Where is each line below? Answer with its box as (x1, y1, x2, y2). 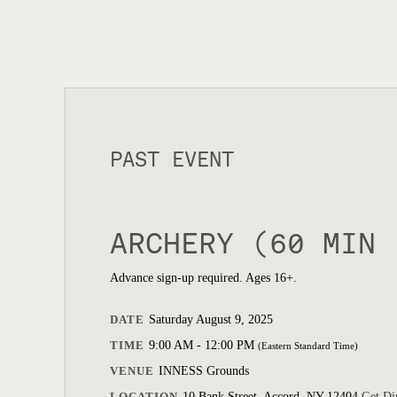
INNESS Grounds (159, 364, 249, 378)
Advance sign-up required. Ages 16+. (110, 271, 297, 284)
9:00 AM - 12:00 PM (149, 339, 258, 352)
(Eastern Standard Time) (258, 340, 358, 351)
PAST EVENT (110, 147, 234, 172)
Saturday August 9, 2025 (149, 313, 273, 326)
